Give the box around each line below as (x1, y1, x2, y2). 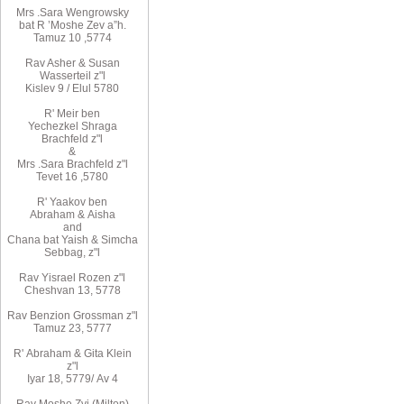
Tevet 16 (36, 170, 78, 183)
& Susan (78, 57, 120, 69)
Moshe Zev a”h (50, 19, 124, 32)
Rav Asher (24, 57, 76, 69)
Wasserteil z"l (39, 69, 106, 82)
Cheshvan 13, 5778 (23, 284, 121, 297)
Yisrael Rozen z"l (41, 271, 126, 284)
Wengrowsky (65, 6, 129, 19)
